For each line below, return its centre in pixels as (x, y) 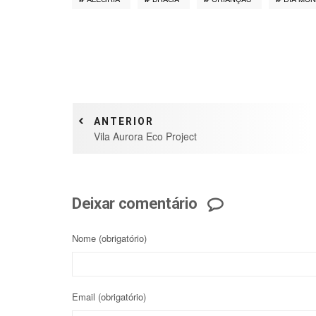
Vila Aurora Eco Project (145, 136)
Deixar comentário (135, 203)
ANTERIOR (124, 121)
